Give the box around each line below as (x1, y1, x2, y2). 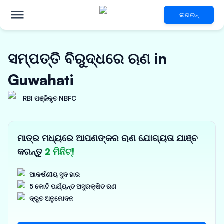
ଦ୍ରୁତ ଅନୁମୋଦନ (29, 194, 73, 202)
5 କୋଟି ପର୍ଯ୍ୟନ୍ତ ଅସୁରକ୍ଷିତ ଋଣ (29, 182, 116, 190)
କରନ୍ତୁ (17, 146, 45, 157)
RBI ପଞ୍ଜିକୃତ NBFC (23, 94, 76, 102)
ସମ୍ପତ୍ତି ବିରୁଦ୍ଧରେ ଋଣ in (8, 49, 167, 67)
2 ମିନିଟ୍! (45, 146, 74, 157)
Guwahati (8, 71, 73, 89)
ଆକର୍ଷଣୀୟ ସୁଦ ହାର (29, 170, 80, 178)
